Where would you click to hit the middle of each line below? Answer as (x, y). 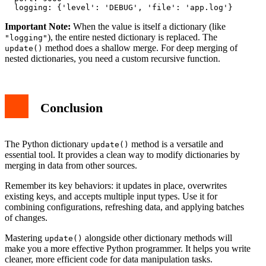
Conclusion (72, 107)
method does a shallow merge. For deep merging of (140, 47)
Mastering (25, 237)
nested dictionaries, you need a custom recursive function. (113, 58)
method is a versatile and (176, 144)
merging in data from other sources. (71, 165)
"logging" (26, 37)
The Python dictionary (48, 144)
